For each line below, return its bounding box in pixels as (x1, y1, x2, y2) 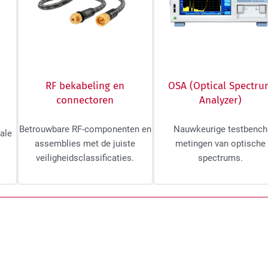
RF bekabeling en (45, 80, 125, 93)
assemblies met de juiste (35, 138, 136, 150)
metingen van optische (175, 138, 266, 150)
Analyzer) (199, 94, 242, 107)
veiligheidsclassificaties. (36, 153, 135, 164)
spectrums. (198, 153, 243, 164)
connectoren (56, 94, 114, 107)
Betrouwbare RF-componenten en (19, 124, 151, 135)
